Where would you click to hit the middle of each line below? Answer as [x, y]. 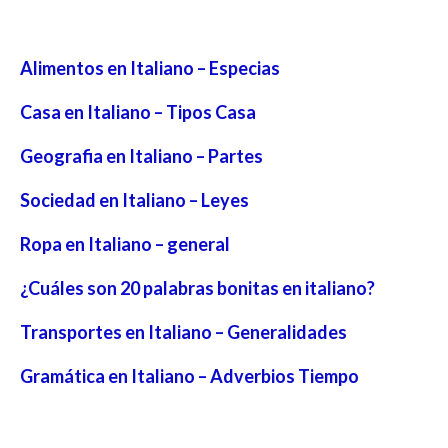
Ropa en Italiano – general [125, 243]
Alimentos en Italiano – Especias [150, 67]
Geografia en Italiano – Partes [141, 155]
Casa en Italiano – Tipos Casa [138, 111]
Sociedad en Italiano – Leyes [134, 199]
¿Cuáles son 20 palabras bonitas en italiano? [197, 287]
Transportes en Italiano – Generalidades [183, 331]
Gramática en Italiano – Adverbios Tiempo [189, 375]
